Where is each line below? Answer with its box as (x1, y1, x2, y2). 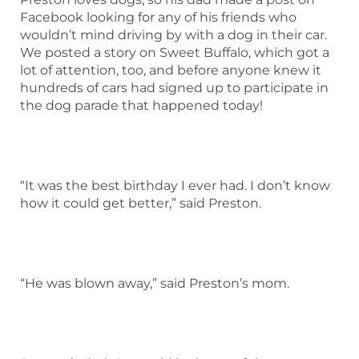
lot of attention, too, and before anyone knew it (20, 62, 321, 78)
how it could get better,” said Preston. (20, 195, 261, 211)
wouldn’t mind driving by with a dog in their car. (20, 26, 327, 42)
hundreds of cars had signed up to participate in (20, 79, 329, 95)
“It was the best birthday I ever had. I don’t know (20, 177, 330, 193)
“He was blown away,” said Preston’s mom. (20, 275, 289, 291)
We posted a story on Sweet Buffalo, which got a (20, 44, 329, 60)
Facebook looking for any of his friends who (20, 9, 296, 25)
